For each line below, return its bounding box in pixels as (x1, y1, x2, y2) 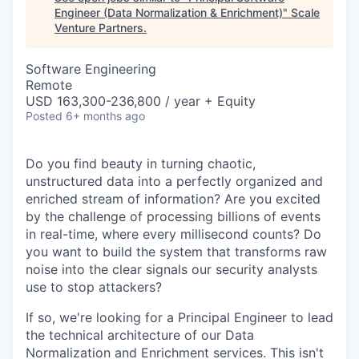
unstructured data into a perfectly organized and (26, 173, 323, 189)
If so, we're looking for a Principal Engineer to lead (26, 309, 333, 325)
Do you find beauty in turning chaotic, (26, 155, 256, 171)
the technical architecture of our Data (26, 327, 254, 343)
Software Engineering (26, 61, 156, 77)
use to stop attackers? (26, 279, 162, 295)
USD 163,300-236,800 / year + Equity (26, 93, 256, 109)
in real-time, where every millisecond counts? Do (26, 226, 321, 242)
